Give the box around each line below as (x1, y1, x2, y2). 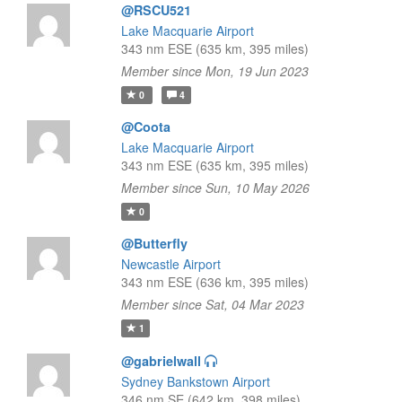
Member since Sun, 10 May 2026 (120, 179, 310, 197)
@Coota (120, 118, 170, 135)
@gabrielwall (120, 352, 201, 370)
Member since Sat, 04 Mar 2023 (120, 295, 304, 313)
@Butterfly (120, 234, 188, 252)
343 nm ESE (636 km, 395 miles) (120, 273, 309, 291)
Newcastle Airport (120, 255, 221, 273)
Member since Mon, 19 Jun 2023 (120, 62, 309, 80)
